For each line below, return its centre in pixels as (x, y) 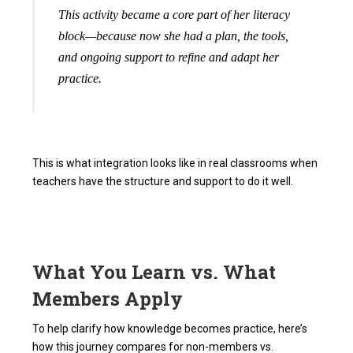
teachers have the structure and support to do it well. (163, 182)
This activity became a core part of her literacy (175, 15)
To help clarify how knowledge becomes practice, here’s (170, 329)
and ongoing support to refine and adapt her (169, 58)
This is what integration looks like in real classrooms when (175, 163)
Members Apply (108, 299)
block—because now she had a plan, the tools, (174, 36)
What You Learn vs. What (154, 272)
